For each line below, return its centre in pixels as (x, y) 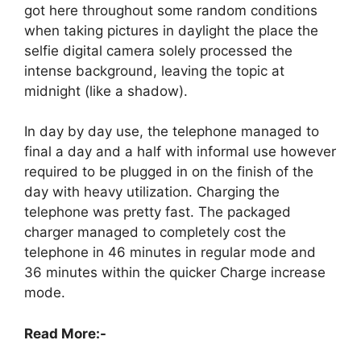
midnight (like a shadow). (106, 91)
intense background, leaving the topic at (154, 71)
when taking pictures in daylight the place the (171, 30)
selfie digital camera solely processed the (158, 50)
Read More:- (65, 333)
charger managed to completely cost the (155, 232)
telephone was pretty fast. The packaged (158, 212)
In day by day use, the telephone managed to (172, 132)
